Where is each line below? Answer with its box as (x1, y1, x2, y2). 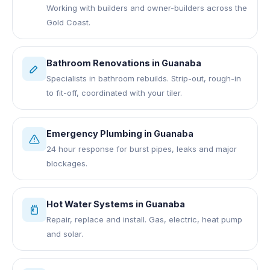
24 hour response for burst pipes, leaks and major (46, 143, 237, 154)
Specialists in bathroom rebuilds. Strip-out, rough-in (46, 73, 241, 83)
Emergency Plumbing (46, 128, 142, 139)
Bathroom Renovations (46, 57, 150, 68)
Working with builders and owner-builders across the (46, 2, 247, 13)
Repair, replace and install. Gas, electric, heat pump (46, 214, 242, 224)
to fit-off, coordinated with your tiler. (46, 87, 182, 98)
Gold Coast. (46, 17, 90, 27)
